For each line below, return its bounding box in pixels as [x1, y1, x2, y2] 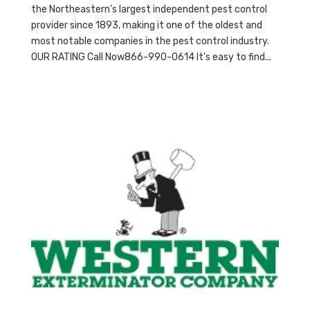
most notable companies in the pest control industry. [30, 35, 269, 48]
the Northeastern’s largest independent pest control [30, 3, 267, 16]
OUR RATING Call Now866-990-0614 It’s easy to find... [30, 51, 271, 64]
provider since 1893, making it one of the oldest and [30, 19, 262, 32]
